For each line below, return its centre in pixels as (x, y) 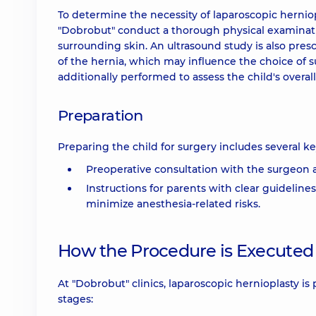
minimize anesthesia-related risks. (173, 204)
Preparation (101, 115)
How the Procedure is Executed (186, 251)
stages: (75, 299)
